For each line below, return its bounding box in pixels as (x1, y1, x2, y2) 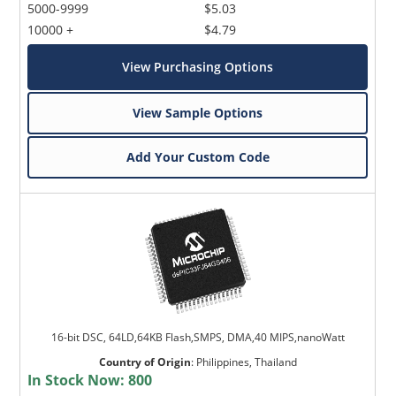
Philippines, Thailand (195, 354, 297, 369)
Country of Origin (98, 354, 191, 369)
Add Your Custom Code (126, 148, 270, 165)
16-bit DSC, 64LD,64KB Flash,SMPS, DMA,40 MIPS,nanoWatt (50, 329, 345, 345)
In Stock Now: (27, 369, 129, 390)
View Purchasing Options (122, 57, 274, 75)
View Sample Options (133, 103, 263, 121)
